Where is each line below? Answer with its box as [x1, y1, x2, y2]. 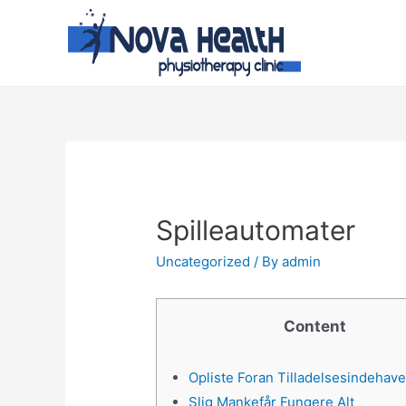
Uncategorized [156, 253, 251, 271]
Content [283, 317, 346, 336]
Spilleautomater [156, 214, 356, 247]
